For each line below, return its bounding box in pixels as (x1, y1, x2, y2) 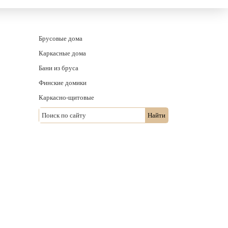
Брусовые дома (39, 34, 82, 42)
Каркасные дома (39, 49, 86, 57)
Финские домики (39, 78, 87, 87)
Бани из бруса (39, 64, 78, 72)
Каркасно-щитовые (39, 93, 94, 101)
